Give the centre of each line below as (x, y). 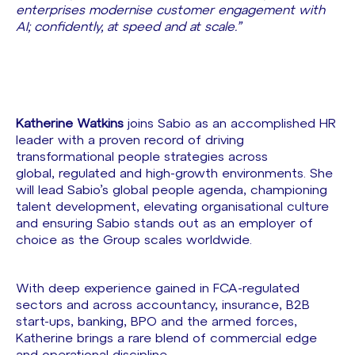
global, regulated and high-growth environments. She (174, 174)
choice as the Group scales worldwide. (136, 240)
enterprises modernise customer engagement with (170, 10)
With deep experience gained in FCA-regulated (158, 288)
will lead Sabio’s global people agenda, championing (172, 190)
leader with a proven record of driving (130, 140)
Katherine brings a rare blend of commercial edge (166, 338)
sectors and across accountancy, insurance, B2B (163, 305)
